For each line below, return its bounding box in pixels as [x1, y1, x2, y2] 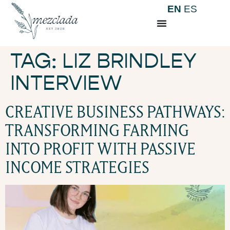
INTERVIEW [10, 71, 122, 95]
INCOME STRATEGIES [5, 158, 149, 177]
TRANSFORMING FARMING [5, 121, 189, 140]
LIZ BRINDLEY [62, 49, 197, 73]
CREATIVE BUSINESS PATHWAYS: [5, 102, 225, 121]
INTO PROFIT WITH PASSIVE [5, 139, 196, 158]
